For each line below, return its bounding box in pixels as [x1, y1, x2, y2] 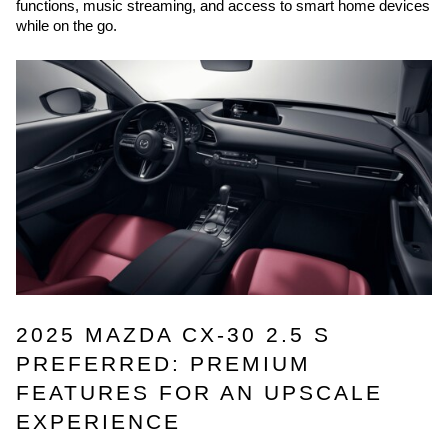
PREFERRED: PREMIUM [16, 352, 311, 377]
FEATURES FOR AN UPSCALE [16, 381, 383, 406]
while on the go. [16, 18, 117, 35]
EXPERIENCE [16, 410, 181, 435]
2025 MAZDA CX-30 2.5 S [16, 323, 331, 348]
